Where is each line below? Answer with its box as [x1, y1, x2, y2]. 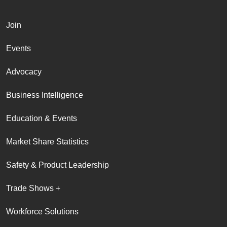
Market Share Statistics [6, 137, 89, 146]
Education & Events [6, 113, 77, 123]
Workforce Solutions [6, 207, 79, 216]
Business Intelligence [6, 90, 83, 99]
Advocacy [6, 67, 42, 76]
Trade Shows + [6, 183, 60, 193]
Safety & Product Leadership [6, 160, 109, 169]
